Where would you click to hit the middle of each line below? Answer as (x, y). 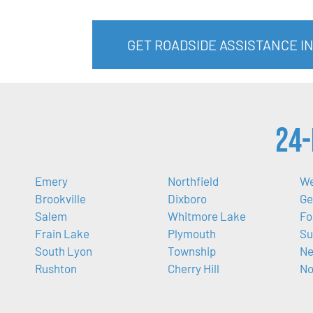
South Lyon (64, 250)
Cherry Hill (193, 268)
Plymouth (191, 233)
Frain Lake (62, 233)
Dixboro (187, 198)
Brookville (60, 198)
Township (191, 250)
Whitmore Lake (206, 216)
